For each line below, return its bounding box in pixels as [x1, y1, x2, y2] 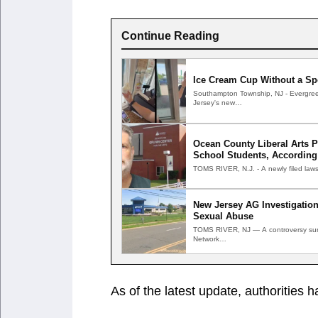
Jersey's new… [193, 98, 242, 106]
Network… [193, 234, 226, 243]
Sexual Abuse [193, 210, 253, 221]
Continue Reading [121, 29, 219, 42]
